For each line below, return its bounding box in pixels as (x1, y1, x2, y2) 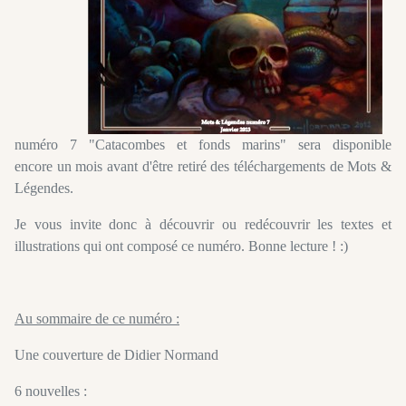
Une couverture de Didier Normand (14, 346, 218, 362)
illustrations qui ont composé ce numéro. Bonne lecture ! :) (14, 237, 348, 254)
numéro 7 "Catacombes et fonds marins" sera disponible (14, 136, 391, 152)
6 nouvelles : (14, 382, 87, 399)
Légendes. (14, 179, 73, 196)
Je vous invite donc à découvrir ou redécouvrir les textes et (14, 216, 391, 232)
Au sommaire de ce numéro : (14, 310, 179, 326)
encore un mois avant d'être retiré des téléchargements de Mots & (14, 158, 391, 174)
